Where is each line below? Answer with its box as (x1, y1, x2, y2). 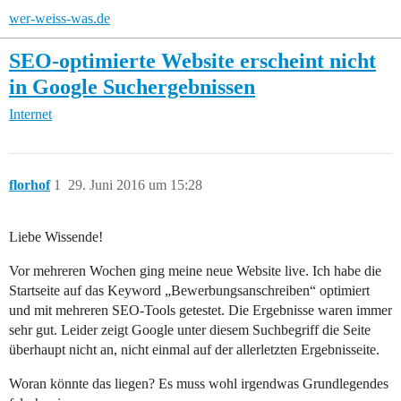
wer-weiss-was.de (9, 11, 110, 26)
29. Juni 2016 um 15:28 (68, 177, 202, 193)
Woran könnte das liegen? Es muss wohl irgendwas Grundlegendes (9, 376, 388, 392)
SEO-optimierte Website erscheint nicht (9, 48, 376, 73)
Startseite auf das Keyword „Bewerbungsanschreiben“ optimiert (9, 283, 370, 299)
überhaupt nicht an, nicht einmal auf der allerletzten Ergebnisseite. (9, 342, 380, 358)
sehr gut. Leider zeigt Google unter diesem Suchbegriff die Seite (9, 322, 371, 338)
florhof (9, 177, 50, 193)
